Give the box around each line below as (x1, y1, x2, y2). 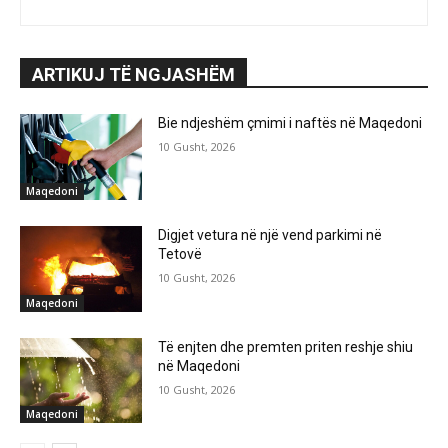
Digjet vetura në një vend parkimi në (158, 226, 383, 243)
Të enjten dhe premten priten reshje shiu (158, 338, 414, 355)
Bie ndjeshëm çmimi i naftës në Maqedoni (158, 115, 423, 132)
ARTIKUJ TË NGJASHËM (32, 64, 235, 86)
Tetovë (158, 245, 203, 262)
